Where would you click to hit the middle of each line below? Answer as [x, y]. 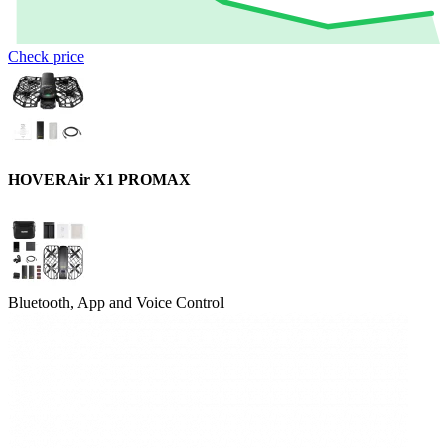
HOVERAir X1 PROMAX [99, 180]
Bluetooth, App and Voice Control [116, 303]
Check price [46, 56]
